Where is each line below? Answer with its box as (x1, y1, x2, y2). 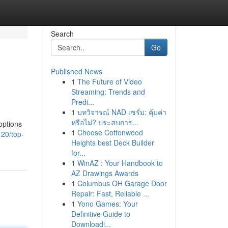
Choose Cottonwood (77, 127, 143, 137)
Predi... (71, 97, 94, 107)
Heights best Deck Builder (71, 137, 154, 148)
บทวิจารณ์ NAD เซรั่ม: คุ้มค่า (77, 107, 166, 117)
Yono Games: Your (77, 198, 138, 209)
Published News (50, 66, 102, 76)
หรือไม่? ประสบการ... (71, 117, 138, 127)
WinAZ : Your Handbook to (77, 158, 163, 168)
